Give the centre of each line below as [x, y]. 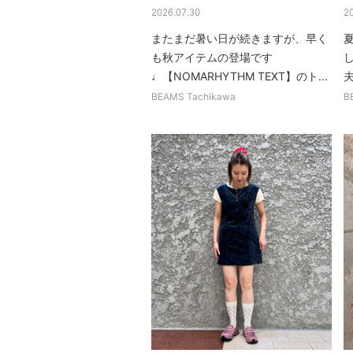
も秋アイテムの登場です [212, 57]
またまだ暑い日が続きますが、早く [240, 38]
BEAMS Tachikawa [193, 96]
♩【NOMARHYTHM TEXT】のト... [240, 76]
